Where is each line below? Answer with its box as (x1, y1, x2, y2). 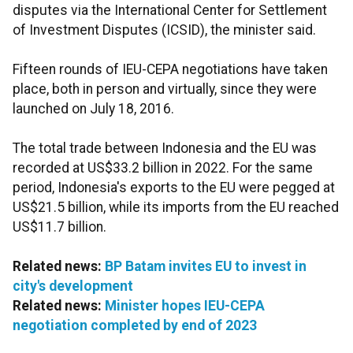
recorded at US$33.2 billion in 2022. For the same (13, 160, 313, 176)
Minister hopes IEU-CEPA (105, 298, 265, 314)
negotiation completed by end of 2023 (13, 318, 257, 334)
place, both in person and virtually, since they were (13, 81, 317, 98)
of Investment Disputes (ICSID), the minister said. (13, 22, 316, 39)
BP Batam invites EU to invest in (105, 258, 307, 275)
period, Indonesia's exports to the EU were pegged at (13, 180, 335, 196)
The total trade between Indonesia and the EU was (13, 140, 317, 157)
